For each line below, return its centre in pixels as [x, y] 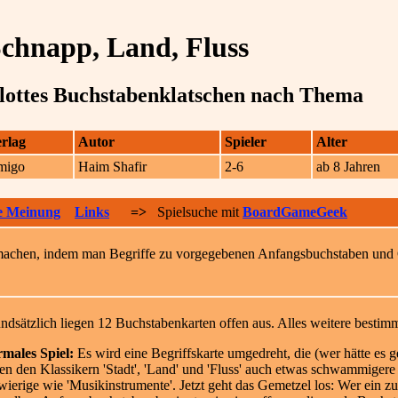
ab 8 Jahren [350, 167]
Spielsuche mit [195, 212]
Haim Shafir [114, 167]
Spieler [246, 142]
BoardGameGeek [295, 212]
